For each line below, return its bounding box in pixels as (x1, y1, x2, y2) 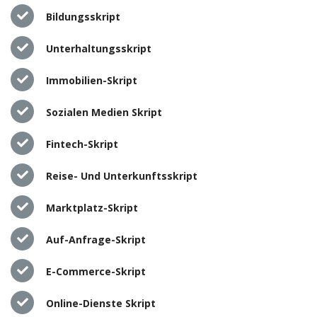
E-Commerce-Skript (46, 264, 146, 278)
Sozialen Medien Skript (46, 105, 162, 119)
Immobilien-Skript (46, 73, 137, 87)
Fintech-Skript (46, 137, 118, 151)
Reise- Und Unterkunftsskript (46, 168, 197, 183)
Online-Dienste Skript (46, 296, 156, 310)
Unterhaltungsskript (46, 41, 151, 55)
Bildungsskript (46, 9, 120, 23)
